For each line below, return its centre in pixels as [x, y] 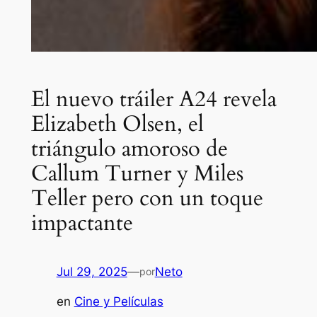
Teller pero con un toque [147, 198]
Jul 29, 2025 [92, 271]
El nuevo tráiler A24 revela [154, 99]
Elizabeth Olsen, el [117, 124]
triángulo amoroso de [129, 149]
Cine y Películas [119, 302]
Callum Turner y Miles [137, 174]
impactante [82, 223]
